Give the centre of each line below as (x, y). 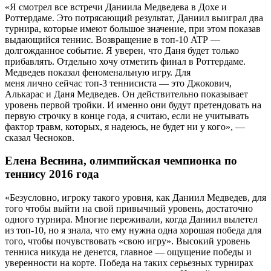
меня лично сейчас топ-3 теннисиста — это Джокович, (118, 83)
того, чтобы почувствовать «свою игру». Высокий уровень (127, 241)
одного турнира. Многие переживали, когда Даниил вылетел (131, 220)
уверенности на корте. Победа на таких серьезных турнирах (129, 263)
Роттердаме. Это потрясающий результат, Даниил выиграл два (134, 18)
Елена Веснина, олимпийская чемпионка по (121, 161)
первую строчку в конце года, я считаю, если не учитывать (127, 116)
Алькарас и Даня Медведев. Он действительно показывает (126, 94)
